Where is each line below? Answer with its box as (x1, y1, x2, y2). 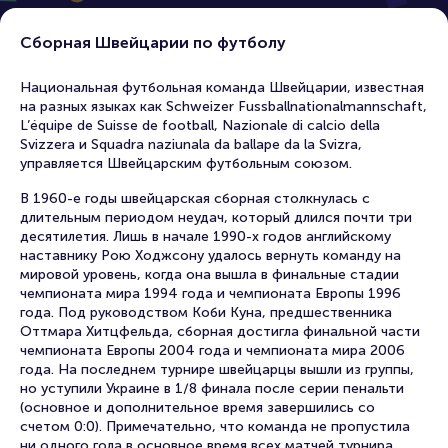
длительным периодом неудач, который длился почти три (20, 209, 412, 226)
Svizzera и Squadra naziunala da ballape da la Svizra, (20, 136, 362, 153)
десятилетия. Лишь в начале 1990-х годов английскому (20, 228, 391, 245)
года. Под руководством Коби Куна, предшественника (20, 304, 392, 321)
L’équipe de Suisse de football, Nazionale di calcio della (20, 117, 380, 134)
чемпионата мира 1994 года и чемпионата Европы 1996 (20, 285, 401, 302)
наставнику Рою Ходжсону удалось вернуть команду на (20, 247, 401, 264)
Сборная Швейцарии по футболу (20, 33, 286, 52)
